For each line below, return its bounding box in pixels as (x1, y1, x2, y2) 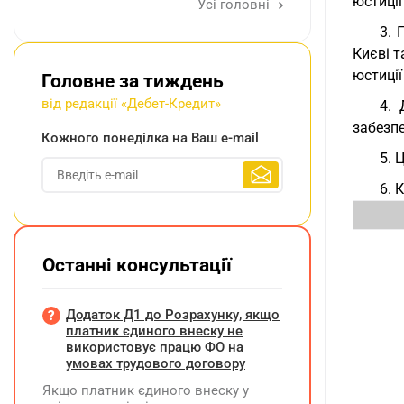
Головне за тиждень (41, 70, 224, 92)
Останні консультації (42, 254, 232, 276)
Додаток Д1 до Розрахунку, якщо (66, 307, 280, 323)
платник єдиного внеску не (66, 323, 243, 339)
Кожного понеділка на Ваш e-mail (41, 130, 259, 146)
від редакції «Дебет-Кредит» (41, 96, 221, 112)
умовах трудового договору (66, 355, 245, 372)
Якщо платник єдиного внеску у (42, 382, 249, 399)
